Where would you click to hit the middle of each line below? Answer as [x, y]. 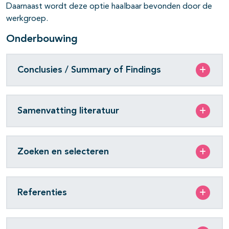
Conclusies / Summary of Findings [89, 70]
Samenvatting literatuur [68, 111]
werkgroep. [27, 19]
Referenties [42, 192]
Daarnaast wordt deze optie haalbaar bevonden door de [109, 7]
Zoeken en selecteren [63, 152]
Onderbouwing [42, 40]
